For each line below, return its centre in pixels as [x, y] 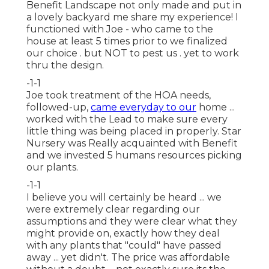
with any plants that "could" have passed [124, 246]
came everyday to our [144, 107]
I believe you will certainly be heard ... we [124, 198]
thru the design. [65, 65]
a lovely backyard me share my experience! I [132, 17]
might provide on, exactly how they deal [123, 234]
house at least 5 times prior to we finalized [127, 41]
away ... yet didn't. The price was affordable [128, 258]
